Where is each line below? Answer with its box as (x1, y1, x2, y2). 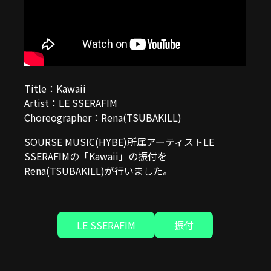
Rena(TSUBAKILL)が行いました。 (24, 163, 173, 178)
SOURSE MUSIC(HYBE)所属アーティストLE (24, 134, 215, 149)
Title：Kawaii (24, 81, 87, 96)
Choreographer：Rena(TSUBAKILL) (24, 110, 182, 125)
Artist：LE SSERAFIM (24, 96, 118, 110)
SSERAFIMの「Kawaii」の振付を (24, 149, 168, 163)
